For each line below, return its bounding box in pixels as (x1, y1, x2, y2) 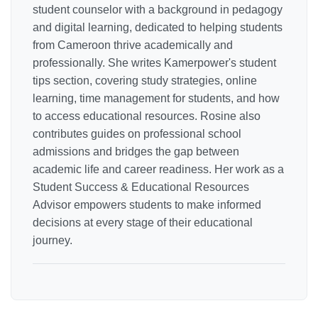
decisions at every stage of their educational (33, 216, 253, 229)
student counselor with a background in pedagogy (33, 3, 283, 16)
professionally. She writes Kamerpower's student (33, 56, 276, 69)
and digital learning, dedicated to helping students (33, 21, 283, 33)
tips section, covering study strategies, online (33, 74, 257, 87)
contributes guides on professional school (33, 127, 241, 140)
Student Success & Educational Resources (33, 180, 249, 193)
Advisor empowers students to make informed (33, 198, 261, 211)
